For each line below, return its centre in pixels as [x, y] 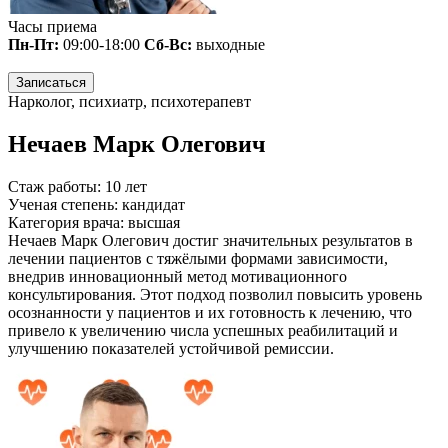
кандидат [153, 204]
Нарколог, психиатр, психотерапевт [129, 101]
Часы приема [52, 26]
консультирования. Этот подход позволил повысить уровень [215, 294]
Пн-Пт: [33, 44]
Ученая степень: [65, 204]
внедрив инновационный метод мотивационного [177, 276]
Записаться [51, 82]
